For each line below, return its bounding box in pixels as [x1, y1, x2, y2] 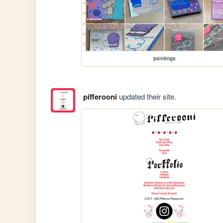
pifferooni [83, 91, 117, 102]
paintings [153, 55, 176, 62]
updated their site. [116, 91, 176, 102]
